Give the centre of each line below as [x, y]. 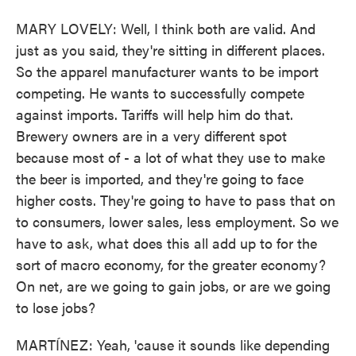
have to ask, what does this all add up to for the [166, 243]
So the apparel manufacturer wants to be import [167, 71]
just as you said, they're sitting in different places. [170, 50]
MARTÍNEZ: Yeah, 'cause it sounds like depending [173, 344]
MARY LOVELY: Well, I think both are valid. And [166, 28]
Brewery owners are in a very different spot [151, 135]
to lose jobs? [56, 307]
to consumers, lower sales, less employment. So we [177, 221]
